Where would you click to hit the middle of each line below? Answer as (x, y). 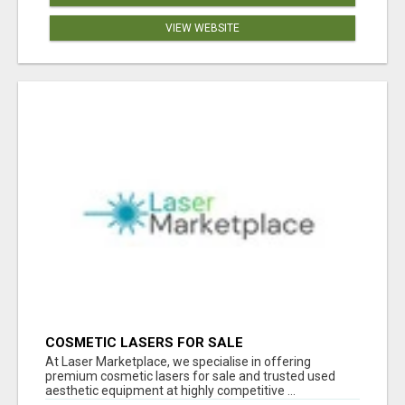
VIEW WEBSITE (202, 28)
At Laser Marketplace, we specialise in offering (178, 362)
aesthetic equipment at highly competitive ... (170, 391)
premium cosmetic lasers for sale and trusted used (190, 377)
